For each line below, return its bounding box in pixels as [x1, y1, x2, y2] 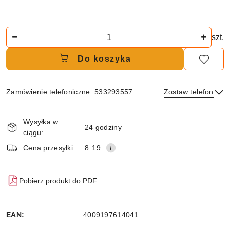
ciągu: [23, 128, 44, 137]
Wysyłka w [23, 118, 59, 126]
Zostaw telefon [163, 88, 214, 96]
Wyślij [101, 133, 129, 142]
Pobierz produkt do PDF [19, 176, 97, 185]
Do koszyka [78, 54, 131, 63]
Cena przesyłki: [23, 143, 75, 152]
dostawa [6, 132, 49, 150]
